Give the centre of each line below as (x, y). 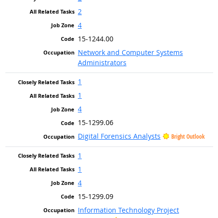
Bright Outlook (188, 137)
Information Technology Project (128, 210)
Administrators (102, 62)
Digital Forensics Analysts (119, 136)
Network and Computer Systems (130, 52)
